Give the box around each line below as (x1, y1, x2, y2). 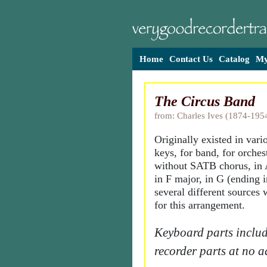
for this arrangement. (154, 199, 245, 211)
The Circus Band (154, 94, 255, 109)
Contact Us (169, 54, 213, 64)
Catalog (219, 54, 250, 64)
